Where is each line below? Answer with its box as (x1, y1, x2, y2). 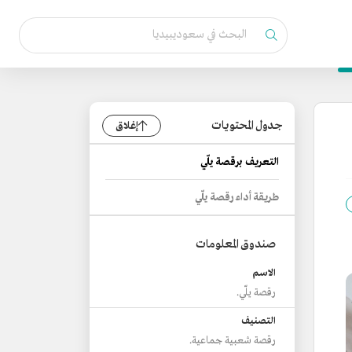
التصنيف (241, 315, 276, 328)
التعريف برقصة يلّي (200, 156, 279, 169)
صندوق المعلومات (196, 236, 276, 252)
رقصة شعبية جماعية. (189, 334, 276, 347)
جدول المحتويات (211, 118, 282, 134)
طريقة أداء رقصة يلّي (195, 191, 279, 204)
